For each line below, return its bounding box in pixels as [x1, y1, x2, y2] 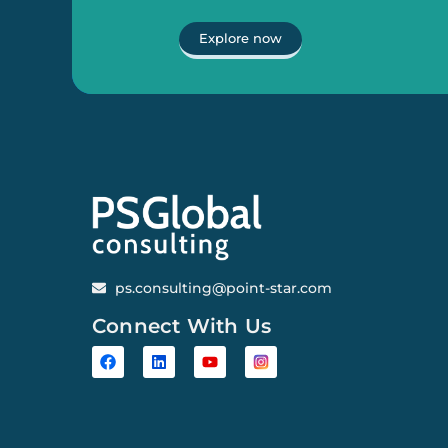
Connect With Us [92, 314, 271, 339]
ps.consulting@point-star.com [114, 279, 332, 298]
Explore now [199, 30, 283, 46]
